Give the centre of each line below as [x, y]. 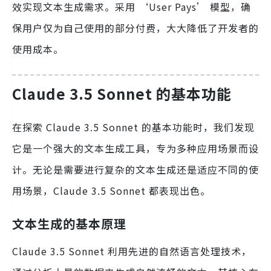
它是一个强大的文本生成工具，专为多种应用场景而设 [135, 149]
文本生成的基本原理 [69, 224]
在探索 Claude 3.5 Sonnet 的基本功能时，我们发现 [133, 127]
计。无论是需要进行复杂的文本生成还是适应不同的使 [135, 170]
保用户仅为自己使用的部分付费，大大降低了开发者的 [135, 28]
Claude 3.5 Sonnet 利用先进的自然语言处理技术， [132, 251]
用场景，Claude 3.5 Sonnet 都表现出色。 [111, 191]
